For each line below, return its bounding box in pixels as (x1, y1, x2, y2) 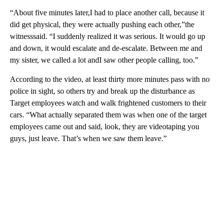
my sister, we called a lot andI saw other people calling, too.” (10, 55, 198, 64)
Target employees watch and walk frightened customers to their (10, 98, 206, 107)
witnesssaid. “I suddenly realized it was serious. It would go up (10, 32, 205, 40)
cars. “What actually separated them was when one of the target (10, 110, 207, 119)
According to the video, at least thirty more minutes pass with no (10, 74, 210, 83)
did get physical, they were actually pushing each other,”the (10, 20, 194, 29)
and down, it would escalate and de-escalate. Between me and (10, 43, 202, 52)
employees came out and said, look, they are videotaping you (10, 122, 199, 131)
